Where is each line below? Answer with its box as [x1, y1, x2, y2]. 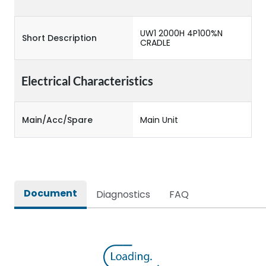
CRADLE [140, 37, 170, 49]
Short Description [22, 32, 97, 44]
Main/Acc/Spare [22, 113, 93, 126]
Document [24, 186, 77, 200]
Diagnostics [96, 188, 150, 201]
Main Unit [140, 113, 178, 126]
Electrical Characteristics [21, 74, 153, 88]
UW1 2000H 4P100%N [140, 27, 223, 39]
